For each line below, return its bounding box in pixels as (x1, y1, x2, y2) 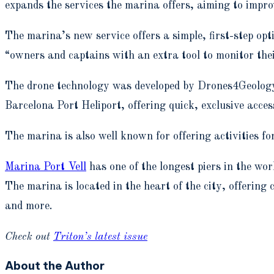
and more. (5, 200, 53, 212)
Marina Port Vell (5, 161, 86, 172)
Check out (5, 231, 53, 242)
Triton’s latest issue (53, 231, 147, 242)
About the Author (5, 257, 105, 273)
